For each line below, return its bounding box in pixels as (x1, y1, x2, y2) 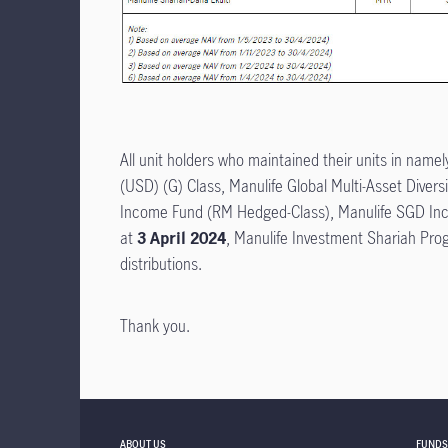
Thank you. (120, 314, 190, 337)
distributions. (120, 252, 202, 275)
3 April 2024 (137, 226, 226, 249)
